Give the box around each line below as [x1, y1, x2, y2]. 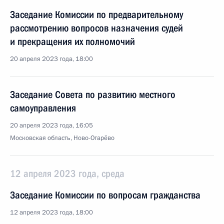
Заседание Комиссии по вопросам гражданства [10, 189, 200, 201]
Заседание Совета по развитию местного [10, 88, 175, 100]
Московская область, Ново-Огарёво [10, 133, 114, 142]
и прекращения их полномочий [10, 35, 135, 47]
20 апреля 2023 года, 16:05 [10, 121, 93, 130]
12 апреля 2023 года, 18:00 [10, 208, 93, 217]
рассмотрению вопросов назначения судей [10, 22, 183, 34]
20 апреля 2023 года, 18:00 [10, 54, 93, 63]
